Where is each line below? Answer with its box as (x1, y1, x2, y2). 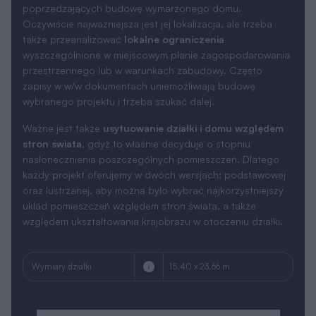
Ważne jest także (23, 61, 103, 74)
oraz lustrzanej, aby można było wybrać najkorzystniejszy (23, 123, 284, 136)
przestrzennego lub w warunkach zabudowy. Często (23, 4, 262, 16)
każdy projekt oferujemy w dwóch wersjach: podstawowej (23, 108, 286, 121)
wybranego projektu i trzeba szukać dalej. (23, 35, 214, 47)
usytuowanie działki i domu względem (103, 61, 284, 74)
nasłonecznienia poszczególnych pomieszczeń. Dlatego (23, 92, 279, 105)
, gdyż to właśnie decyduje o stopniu (82, 77, 250, 90)
